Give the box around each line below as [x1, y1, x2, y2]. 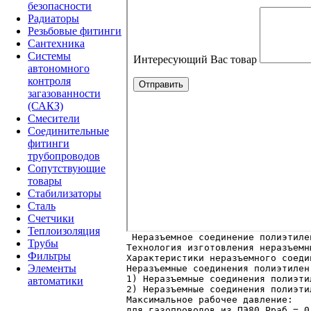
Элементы [28, 262, 76, 274]
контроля [28, 74, 71, 87]
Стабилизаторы [28, 187, 101, 199]
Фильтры [28, 249, 71, 262]
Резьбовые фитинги [28, 24, 121, 37]
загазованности [28, 87, 101, 99]
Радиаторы [28, 12, 79, 24]
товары [28, 174, 62, 187]
